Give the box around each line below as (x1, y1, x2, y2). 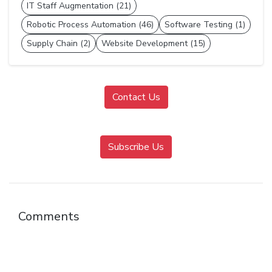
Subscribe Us (108, 140, 164, 154)
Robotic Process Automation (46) (27, 19, 154, 31)
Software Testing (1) (165, 19, 245, 31)
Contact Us (112, 90, 160, 104)
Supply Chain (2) (27, 38, 90, 50)
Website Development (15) (101, 38, 205, 50)
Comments (18, 208, 80, 225)
